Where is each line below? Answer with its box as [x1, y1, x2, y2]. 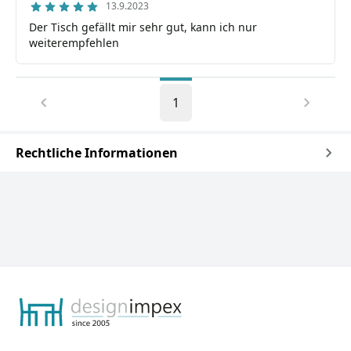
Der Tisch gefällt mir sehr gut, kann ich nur [29, 20, 257, 34]
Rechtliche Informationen [16, 144, 178, 161]
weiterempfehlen [29, 35, 119, 50]
